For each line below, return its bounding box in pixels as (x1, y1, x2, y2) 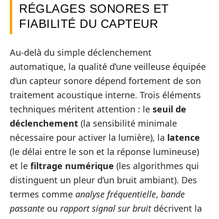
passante (10, 202, 44, 214)
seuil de (153, 103, 186, 115)
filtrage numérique (30, 159, 114, 172)
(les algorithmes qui (114, 159, 199, 172)
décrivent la (151, 202, 202, 214)
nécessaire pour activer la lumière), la (10, 131, 167, 143)
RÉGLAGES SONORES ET (19, 2, 169, 16)
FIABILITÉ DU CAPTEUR (19, 17, 158, 31)
